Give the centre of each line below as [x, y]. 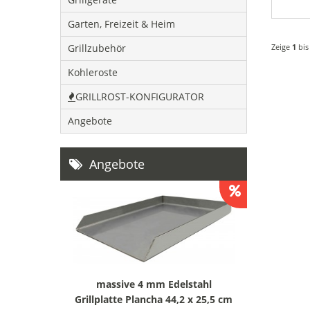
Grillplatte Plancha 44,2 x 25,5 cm [154, 300]
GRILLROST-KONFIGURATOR [140, 96]
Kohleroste [93, 72]
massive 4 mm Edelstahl [154, 284]
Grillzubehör [97, 48]
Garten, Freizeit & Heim [121, 24]
